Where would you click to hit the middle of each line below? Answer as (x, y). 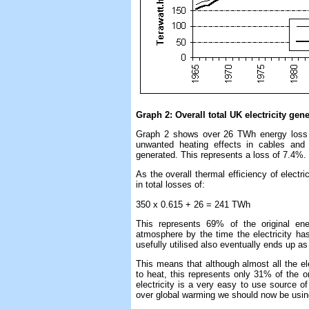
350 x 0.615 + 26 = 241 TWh (193, 204)
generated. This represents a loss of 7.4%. (221, 154)
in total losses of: (170, 185)
